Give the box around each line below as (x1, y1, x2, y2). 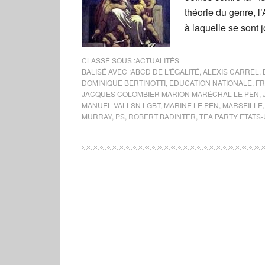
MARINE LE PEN (164, 100, 219, 110)
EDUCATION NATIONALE (169, 77, 252, 88)
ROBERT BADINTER (128, 111, 196, 121)
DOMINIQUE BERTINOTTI (82, 77, 166, 88)
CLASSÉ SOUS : (82, 55, 135, 65)
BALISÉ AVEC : (82, 66, 131, 76)
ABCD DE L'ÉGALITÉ (131, 66, 199, 76)
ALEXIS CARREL (203, 66, 259, 76)
